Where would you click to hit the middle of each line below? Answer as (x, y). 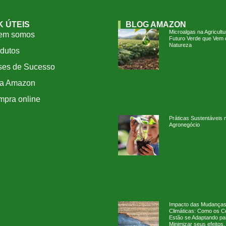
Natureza (180, 45)
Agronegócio (184, 124)
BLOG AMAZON (156, 25)
